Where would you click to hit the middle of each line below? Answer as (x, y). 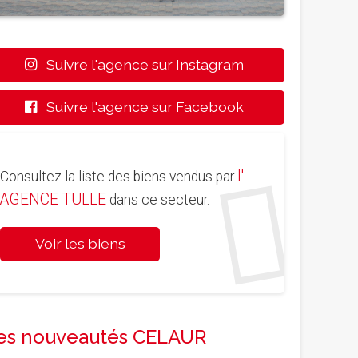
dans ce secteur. (158, 199)
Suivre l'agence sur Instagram (140, 64)
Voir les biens (80, 243)
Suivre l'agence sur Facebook (140, 106)
